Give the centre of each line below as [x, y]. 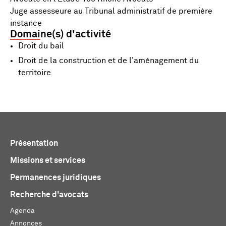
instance [26, 23]
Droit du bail [41, 46]
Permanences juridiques [55, 177]
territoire [35, 72]
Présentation [34, 143]
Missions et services [48, 160]
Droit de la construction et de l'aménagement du [108, 60]
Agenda [22, 211]
